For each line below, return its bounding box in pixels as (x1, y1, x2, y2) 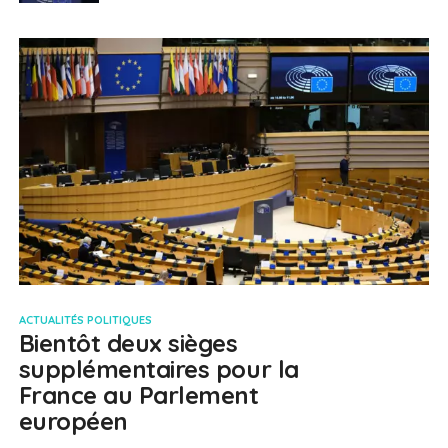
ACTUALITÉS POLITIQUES (18, 312, 152, 327)
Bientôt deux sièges (18, 327, 238, 358)
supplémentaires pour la (18, 353, 299, 384)
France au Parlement (18, 379, 259, 410)
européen (18, 405, 128, 436)
